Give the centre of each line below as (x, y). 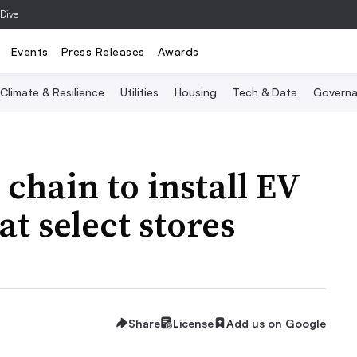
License (193, 323)
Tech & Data (265, 92)
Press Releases (103, 51)
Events (29, 51)
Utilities (139, 92)
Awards (178, 51)
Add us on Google (276, 323)
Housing (196, 92)
